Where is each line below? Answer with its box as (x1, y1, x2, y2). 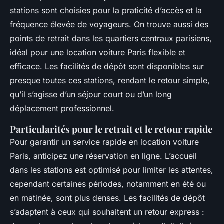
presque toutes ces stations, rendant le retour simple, (10, 75, 210, 86)
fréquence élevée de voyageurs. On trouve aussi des (10, 19, 208, 30)
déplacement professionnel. (10, 103, 114, 114)
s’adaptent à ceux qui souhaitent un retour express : (10, 207, 204, 217)
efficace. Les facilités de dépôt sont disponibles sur (10, 61, 204, 72)
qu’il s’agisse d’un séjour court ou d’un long (10, 89, 172, 100)
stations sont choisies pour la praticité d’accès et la (10, 5, 202, 16)
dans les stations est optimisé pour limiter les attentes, (10, 165, 213, 175)
